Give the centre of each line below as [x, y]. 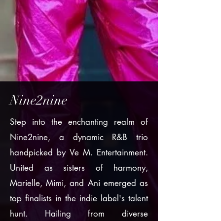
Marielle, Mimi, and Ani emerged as [79, 183]
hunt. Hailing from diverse [79, 214]
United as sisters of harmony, [79, 168]
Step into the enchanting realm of [79, 122]
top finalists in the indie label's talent [79, 198]
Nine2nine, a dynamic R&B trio [79, 137]
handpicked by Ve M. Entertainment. [79, 152]
